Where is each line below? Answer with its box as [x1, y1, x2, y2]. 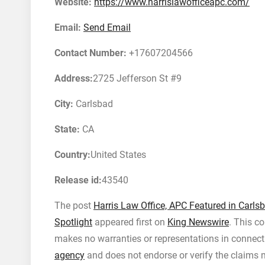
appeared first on [92, 216, 167, 228]
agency [54, 250, 85, 261]
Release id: [54, 174, 102, 186]
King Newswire [167, 216, 229, 228]
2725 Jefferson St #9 [93, 73, 182, 84]
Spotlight [54, 216, 92, 228]
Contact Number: [54, 47, 127, 59]
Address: [54, 73, 93, 84]
